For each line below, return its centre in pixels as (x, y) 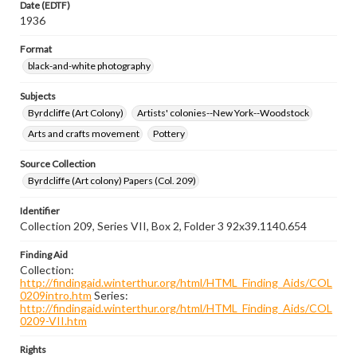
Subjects (38, 96)
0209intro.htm (56, 295)
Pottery (169, 133)
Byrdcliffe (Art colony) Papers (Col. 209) (112, 180)
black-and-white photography (89, 66)
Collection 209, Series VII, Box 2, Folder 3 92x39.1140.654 (163, 226)
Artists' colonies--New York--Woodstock (223, 113)
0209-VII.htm (53, 321)
